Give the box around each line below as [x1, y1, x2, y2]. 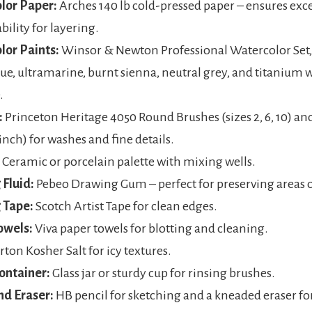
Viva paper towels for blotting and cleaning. [33, 221, 268, 236]
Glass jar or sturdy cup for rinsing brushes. [50, 266, 275, 281]
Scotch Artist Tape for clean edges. [33, 199, 217, 214]
